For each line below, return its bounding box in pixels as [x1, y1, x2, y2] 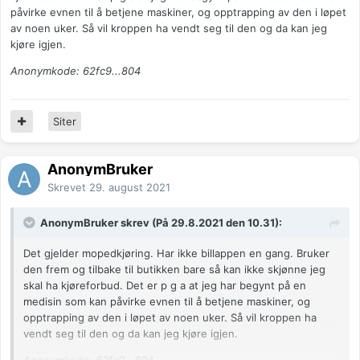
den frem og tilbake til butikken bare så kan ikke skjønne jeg [23, 263, 325, 276]
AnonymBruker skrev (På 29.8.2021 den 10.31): [40, 216, 282, 230]
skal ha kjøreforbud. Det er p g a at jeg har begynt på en [23, 279, 306, 292]
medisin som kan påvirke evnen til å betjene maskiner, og [23, 295, 310, 309]
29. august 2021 [89, 181, 170, 194]
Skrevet [47, 181, 89, 194]
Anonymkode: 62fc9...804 [10, 64, 141, 78]
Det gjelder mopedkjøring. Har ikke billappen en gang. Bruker [23, 247, 329, 260]
